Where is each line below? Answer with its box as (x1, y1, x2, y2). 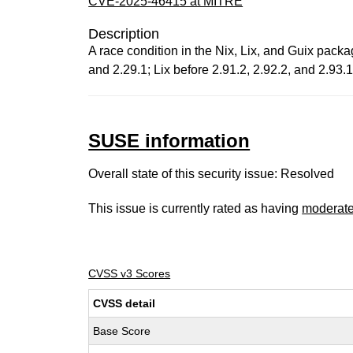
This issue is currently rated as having (88, 202, 303, 215)
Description (88, 26, 160, 42)
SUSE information (88, 130, 251, 151)
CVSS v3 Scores (88, 267, 171, 280)
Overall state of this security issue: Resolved (88, 167, 335, 180)
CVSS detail (93, 297, 156, 310)
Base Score (93, 325, 151, 337)
